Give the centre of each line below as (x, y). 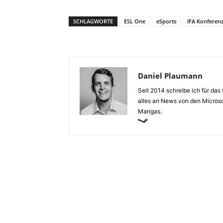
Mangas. (150, 111)
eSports (166, 21)
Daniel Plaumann (170, 75)
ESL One (135, 21)
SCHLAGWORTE (93, 21)
